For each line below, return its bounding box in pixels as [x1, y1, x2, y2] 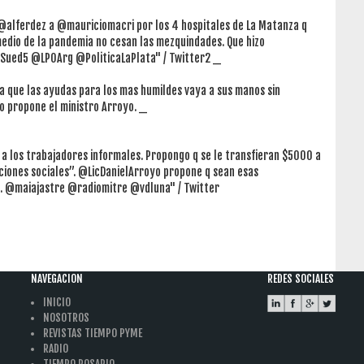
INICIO [43, 295, 71, 309]
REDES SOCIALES [267, 271, 334, 285]
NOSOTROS [43, 310, 89, 324]
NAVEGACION [31, 271, 83, 285]
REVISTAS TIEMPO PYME [43, 326, 142, 340]
